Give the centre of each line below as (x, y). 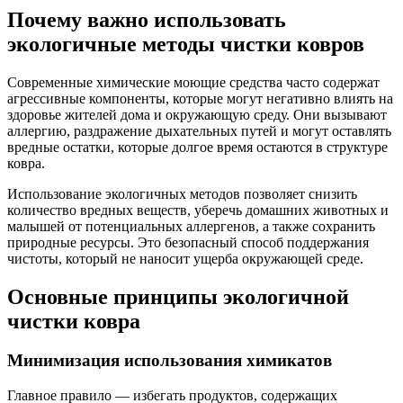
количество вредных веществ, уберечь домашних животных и (198, 210)
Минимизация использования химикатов (170, 361)
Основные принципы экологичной (178, 296)
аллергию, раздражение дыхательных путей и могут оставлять (199, 130)
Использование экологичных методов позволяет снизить (182, 193)
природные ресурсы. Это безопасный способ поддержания (188, 242)
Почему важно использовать (147, 19)
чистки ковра (74, 321)
